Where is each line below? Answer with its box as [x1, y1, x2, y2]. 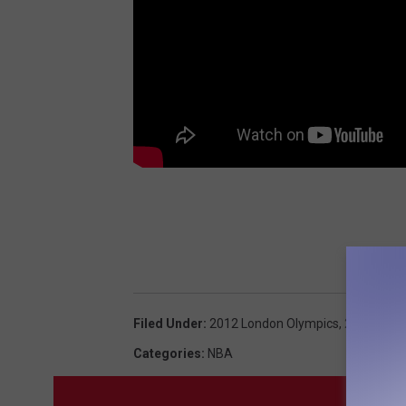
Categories [133, 346, 201, 362]
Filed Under [133, 316, 203, 332]
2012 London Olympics [209, 316, 339, 332]
